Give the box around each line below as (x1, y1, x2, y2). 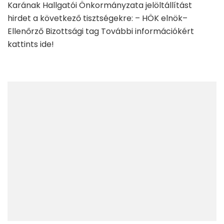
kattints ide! (7, 38, 54, 50)
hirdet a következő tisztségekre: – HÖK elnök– (7, 12, 187, 24)
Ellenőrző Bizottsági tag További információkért (7, 25, 194, 37)
